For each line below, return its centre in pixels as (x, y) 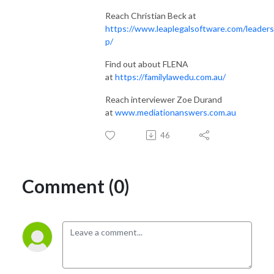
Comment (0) (76, 186)
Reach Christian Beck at (151, 15)
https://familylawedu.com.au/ (170, 76)
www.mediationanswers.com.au (176, 112)
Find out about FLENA (147, 64)
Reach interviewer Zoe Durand (164, 99)
